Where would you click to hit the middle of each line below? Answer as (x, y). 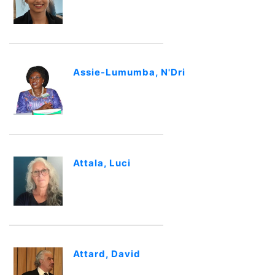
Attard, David (107, 254)
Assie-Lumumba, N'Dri (129, 72)
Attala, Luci (102, 163)
